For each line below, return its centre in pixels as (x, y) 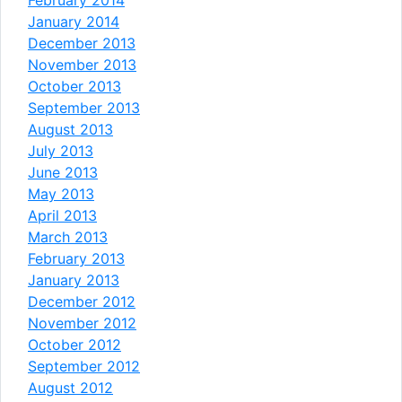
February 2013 (76, 258)
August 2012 (70, 387)
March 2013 (68, 236)
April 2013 (62, 215)
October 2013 (74, 86)
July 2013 (61, 150)
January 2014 (74, 21)
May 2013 (61, 193)
